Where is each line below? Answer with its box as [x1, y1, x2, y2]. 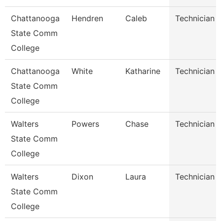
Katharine [125, 66, 160, 76]
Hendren [72, 13, 103, 23]
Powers [72, 119, 99, 129]
